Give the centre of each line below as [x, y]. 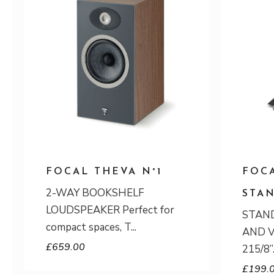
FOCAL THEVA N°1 [104, 172]
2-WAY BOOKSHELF [95, 193]
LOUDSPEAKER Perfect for [110, 210]
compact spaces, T [88, 227]
